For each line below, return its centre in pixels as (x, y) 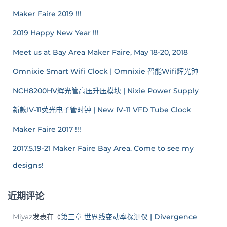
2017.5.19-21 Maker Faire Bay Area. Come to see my (103, 148)
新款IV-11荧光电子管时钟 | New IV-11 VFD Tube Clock (102, 110)
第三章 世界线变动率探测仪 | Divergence (129, 217)
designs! (28, 165)
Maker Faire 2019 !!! (47, 13)
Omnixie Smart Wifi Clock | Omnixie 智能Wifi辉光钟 (105, 71)
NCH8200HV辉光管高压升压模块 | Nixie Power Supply (106, 90)
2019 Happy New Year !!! (56, 33)
